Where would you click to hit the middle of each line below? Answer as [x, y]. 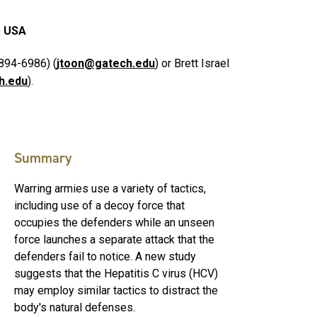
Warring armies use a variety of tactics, [110, 188]
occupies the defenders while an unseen [114, 222]
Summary [43, 157]
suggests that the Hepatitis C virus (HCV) [116, 273]
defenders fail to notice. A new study [105, 256]
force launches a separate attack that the [114, 239]
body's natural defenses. [75, 307]
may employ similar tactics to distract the [116, 290]
